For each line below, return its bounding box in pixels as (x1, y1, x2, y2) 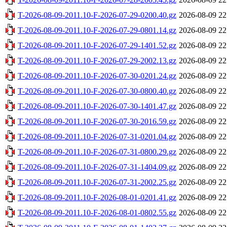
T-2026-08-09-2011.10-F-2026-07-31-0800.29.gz (18, 147, 176, 156)
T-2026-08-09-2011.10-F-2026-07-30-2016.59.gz (18, 117, 176, 126)
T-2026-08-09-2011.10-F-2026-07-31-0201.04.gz (18, 132, 176, 141)
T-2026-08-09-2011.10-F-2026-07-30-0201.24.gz (18, 71, 176, 80)
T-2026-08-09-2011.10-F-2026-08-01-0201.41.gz (18, 193, 176, 202)
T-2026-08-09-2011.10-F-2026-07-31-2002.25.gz (18, 177, 176, 186)
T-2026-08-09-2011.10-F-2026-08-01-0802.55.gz (18, 208, 176, 217)
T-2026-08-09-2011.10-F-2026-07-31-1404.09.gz (18, 162, 176, 171)
